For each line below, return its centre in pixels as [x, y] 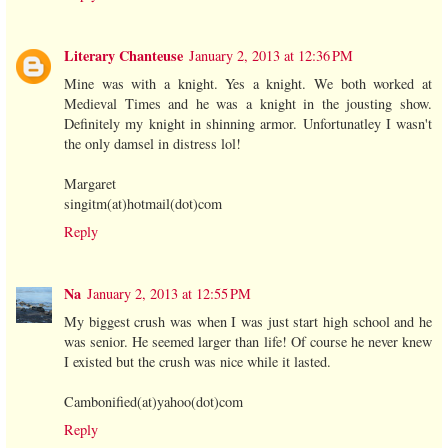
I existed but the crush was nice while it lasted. [197, 361]
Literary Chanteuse [123, 55]
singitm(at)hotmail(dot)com [143, 203]
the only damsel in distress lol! [152, 143]
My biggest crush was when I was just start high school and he [248, 321]
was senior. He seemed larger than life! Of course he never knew [248, 341]
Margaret [90, 183]
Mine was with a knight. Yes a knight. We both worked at [248, 83]
